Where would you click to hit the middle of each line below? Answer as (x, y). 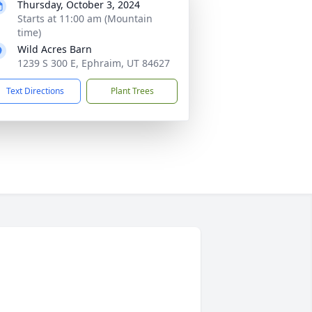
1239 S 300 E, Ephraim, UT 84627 (94, 63)
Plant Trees (132, 91)
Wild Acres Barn (55, 49)
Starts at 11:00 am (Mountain (85, 18)
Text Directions (35, 91)
